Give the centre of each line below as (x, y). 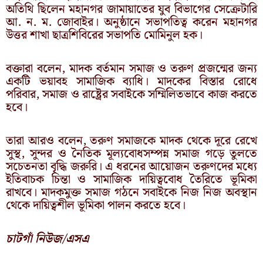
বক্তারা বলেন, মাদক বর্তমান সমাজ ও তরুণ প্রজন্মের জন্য (131, 68)
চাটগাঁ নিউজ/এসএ (47, 239)
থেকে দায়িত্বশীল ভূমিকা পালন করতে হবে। (96, 205)
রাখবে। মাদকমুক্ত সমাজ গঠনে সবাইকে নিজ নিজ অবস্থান (131, 192)
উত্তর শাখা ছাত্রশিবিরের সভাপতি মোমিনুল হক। (104, 35)
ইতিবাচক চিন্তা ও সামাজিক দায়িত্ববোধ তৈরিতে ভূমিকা (131, 179)
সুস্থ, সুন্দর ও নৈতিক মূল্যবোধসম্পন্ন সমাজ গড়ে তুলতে (131, 154)
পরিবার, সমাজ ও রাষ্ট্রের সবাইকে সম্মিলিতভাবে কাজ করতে (131, 94)
